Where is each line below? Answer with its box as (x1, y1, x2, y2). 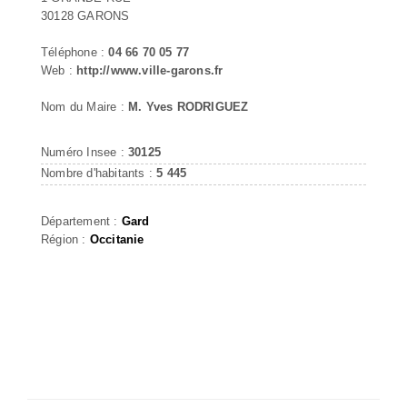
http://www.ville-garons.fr (76, 63, 223, 77)
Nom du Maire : (41, 99, 128, 114)
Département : (41, 213, 122, 228)
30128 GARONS (41, 8, 130, 23)
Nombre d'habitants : (41, 165, 157, 180)
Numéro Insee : (41, 144, 128, 159)
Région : (41, 232, 90, 246)
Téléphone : (41, 45, 109, 59)
